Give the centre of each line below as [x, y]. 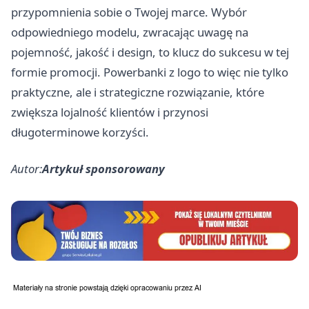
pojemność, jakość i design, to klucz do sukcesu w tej [150, 52]
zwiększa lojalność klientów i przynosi [110, 112]
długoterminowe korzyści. [80, 132]
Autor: [27, 168]
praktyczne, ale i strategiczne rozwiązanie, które [138, 92]
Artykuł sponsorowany [103, 168]
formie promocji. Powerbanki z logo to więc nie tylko [150, 72]
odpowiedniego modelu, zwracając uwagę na [130, 32]
